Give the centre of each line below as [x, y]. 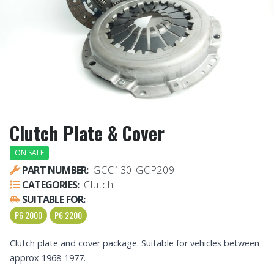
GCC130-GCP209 [134, 170]
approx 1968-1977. [48, 258]
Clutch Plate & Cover [87, 133]
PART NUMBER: [55, 170]
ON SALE [29, 153]
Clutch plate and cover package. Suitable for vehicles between [135, 243]
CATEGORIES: [51, 185]
